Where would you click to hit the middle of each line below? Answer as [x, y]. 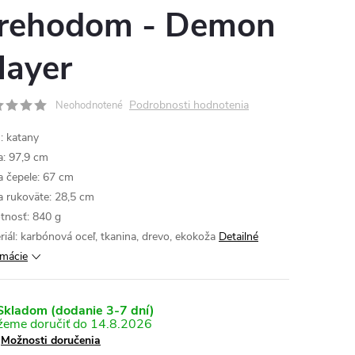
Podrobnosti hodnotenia [189, 105]
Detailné [239, 237]
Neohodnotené [89, 105]
